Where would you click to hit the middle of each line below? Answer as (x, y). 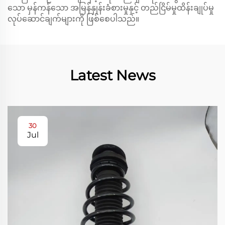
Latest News (113, 75)
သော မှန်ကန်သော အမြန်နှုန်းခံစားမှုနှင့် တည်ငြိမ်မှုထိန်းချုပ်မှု (111, 8)
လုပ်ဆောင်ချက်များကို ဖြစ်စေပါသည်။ (73, 19)
